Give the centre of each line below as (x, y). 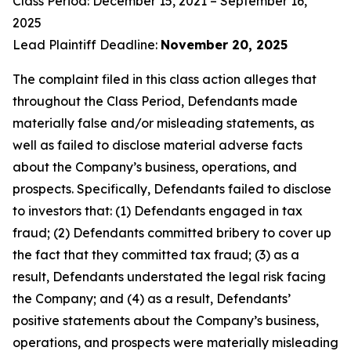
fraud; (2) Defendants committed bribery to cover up (172, 233)
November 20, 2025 (224, 45)
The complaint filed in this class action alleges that (165, 79)
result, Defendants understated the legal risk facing (169, 277)
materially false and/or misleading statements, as (163, 123)
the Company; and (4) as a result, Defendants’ (152, 299)
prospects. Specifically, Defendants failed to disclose (172, 189)
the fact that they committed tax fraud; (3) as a (156, 255)
